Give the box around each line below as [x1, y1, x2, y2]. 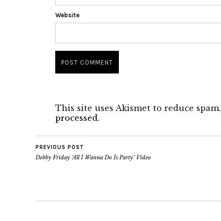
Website [55, 11, 79, 19]
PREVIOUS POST [36, 144, 83, 150]
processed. [55, 113, 100, 123]
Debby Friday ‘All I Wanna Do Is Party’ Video [36, 154, 151, 161]
